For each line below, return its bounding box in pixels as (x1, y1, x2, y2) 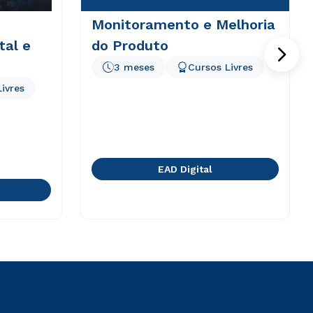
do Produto (91, 37, 168, 54)
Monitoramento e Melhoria (91, 16, 275, 33)
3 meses (113, 61, 154, 73)
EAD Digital (157, 163, 212, 175)
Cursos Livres (187, 61, 253, 73)
